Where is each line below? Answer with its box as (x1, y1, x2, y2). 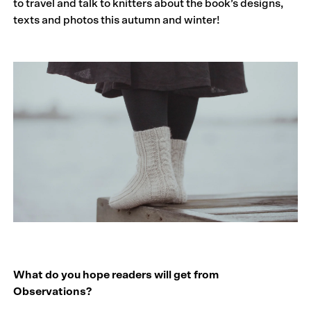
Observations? (13, 285, 92, 297)
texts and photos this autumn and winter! (13, 15, 221, 26)
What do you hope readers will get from (13, 269, 219, 280)
